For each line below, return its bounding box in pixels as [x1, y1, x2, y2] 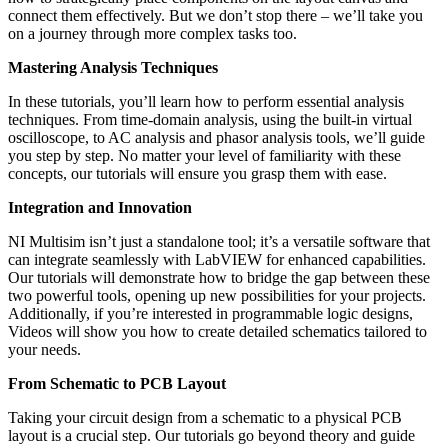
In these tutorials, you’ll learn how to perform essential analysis [8, 92, 404, 110]
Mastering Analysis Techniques [8, 58, 218, 76]
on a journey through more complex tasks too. [8, 24, 297, 42]
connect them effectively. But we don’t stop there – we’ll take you [8, 6, 423, 24]
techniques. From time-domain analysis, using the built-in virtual [8, 110, 412, 128]
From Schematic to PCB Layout [8, 374, 226, 392]
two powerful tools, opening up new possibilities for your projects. [8, 286, 426, 304]
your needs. [8, 340, 81, 358]
